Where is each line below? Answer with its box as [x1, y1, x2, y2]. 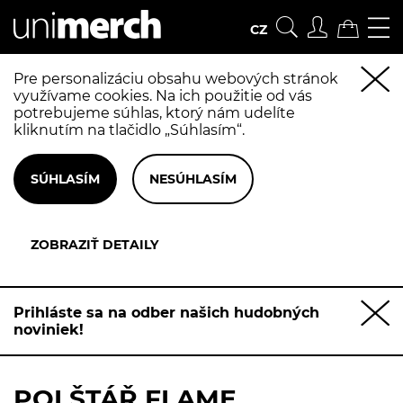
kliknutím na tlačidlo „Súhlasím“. [13, 121, 245, 139]
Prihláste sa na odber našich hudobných [13, 304, 319, 321]
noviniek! [13, 321, 84, 338]
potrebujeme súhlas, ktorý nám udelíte [13, 104, 295, 121]
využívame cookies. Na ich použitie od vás [13, 87, 312, 104]
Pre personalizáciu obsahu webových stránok [13, 70, 338, 87]
